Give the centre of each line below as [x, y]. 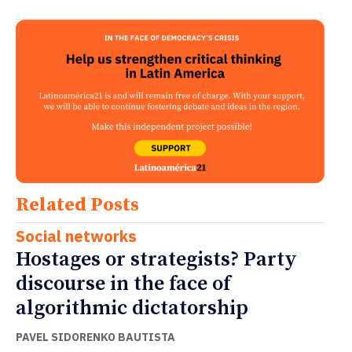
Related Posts [77, 205]
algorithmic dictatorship [132, 308]
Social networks [76, 236]
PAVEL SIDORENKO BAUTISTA [95, 337]
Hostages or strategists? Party [156, 259]
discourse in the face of [123, 284]
